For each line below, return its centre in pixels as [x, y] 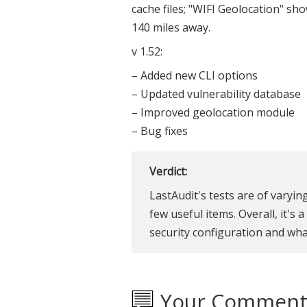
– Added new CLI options [195, 75]
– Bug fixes [160, 131]
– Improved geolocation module [213, 112]
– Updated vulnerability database [216, 94]
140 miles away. [171, 27]
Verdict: [168, 171]
